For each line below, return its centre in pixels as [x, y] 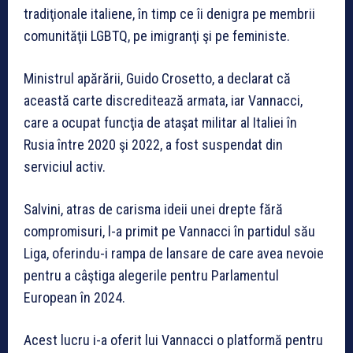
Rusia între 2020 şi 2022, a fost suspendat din [153, 144]
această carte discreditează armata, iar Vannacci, [163, 100]
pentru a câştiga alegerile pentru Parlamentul [151, 275]
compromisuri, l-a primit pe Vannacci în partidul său [169, 231]
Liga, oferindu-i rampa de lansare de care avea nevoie [174, 253]
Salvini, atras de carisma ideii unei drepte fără [153, 209]
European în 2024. [74, 297]
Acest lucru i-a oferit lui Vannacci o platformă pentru [173, 340]
